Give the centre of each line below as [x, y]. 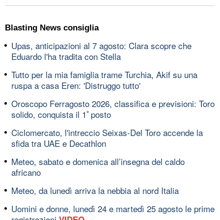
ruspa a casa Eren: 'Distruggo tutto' [76, 85]
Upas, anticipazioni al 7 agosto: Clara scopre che [101, 45]
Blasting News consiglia [52, 27]
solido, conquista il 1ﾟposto [61, 114]
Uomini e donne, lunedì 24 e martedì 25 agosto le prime [113, 208]
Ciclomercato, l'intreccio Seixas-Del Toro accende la [107, 132]
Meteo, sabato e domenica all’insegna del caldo [98, 161]
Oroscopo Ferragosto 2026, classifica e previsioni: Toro [113, 103]
